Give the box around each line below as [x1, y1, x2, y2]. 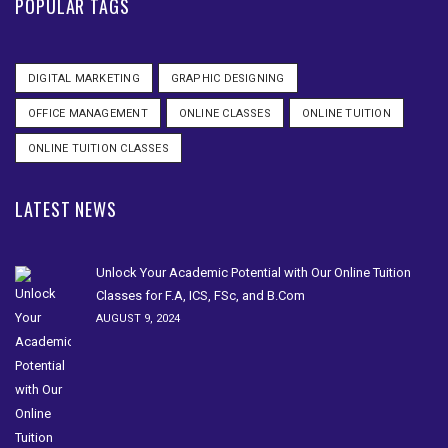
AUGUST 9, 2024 [96, 312, 180, 326]
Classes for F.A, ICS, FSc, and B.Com [96, 288, 305, 304]
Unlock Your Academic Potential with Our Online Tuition [96, 265, 411, 281]
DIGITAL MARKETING [28, 72, 140, 86]
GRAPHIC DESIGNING [170, 72, 285, 86]
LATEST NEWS [15, 196, 117, 223]
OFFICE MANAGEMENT [28, 107, 148, 121]
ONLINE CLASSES [178, 107, 271, 121]
